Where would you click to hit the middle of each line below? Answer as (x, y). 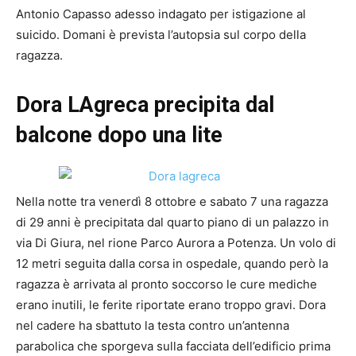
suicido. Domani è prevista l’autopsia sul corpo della (161, 35)
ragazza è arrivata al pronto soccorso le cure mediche (166, 284)
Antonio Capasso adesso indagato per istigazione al (161, 14)
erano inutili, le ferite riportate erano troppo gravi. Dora (171, 305)
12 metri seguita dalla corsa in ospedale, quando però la (172, 264)
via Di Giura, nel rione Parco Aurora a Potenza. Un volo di (176, 243)
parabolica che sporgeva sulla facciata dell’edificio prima (173, 346)
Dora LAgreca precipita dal (145, 105)
